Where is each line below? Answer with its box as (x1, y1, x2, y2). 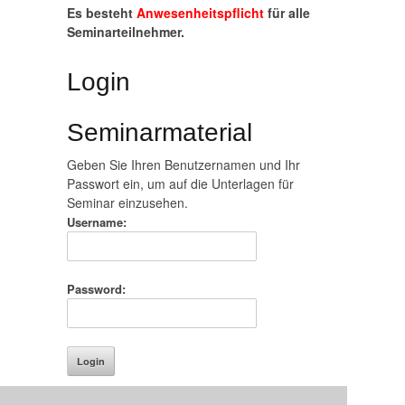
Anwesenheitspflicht (137, 4, 264, 22)
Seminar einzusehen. (67, 193, 188, 212)
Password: (67, 280, 126, 297)
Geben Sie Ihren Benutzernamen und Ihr (67, 155, 300, 174)
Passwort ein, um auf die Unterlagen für (67, 174, 294, 193)
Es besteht (67, 4, 137, 22)
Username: (67, 213, 127, 231)
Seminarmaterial (67, 118, 252, 146)
